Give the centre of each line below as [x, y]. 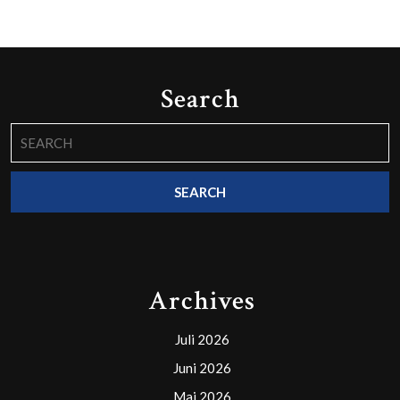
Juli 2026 [202, 339]
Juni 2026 [202, 368]
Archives [202, 301]
